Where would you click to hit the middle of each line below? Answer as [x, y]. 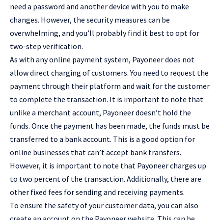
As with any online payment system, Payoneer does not [102, 60]
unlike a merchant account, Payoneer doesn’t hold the [100, 113]
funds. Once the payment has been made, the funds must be [110, 126]
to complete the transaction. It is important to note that [107, 99]
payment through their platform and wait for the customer [110, 86]
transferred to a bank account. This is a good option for [102, 139]
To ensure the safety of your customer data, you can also [104, 206]
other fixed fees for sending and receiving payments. [97, 192]
